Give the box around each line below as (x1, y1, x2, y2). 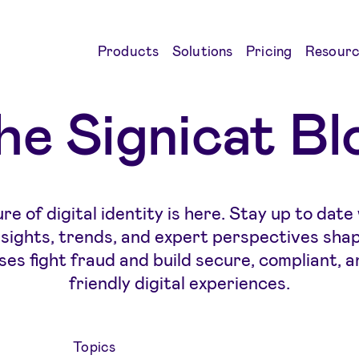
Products (97, 42, 159, 58)
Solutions (171, 42, 233, 58)
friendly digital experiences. (68, 272, 290, 293)
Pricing (246, 42, 292, 58)
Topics (73, 338, 116, 355)
